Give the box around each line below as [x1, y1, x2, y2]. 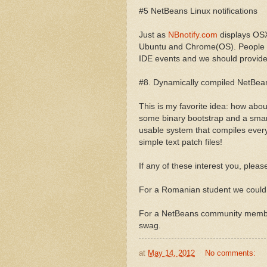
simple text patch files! [139, 137, 222, 147]
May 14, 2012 [148, 249, 195, 258]
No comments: [204, 249, 258, 258]
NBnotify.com [168, 30, 218, 39]
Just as [139, 30, 168, 39]
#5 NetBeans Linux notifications [139, 6, 257, 15]
